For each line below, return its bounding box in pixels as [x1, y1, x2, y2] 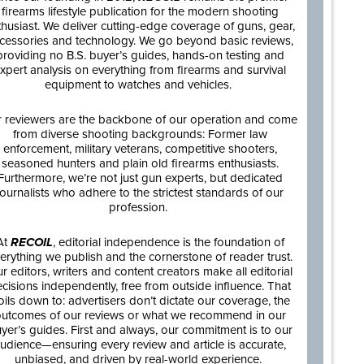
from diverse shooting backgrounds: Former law [12, 127, 267, 142]
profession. [109, 200, 171, 215]
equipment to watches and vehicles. [45, 77, 235, 93]
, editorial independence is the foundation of [52, 235, 284, 250]
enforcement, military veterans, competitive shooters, [2, 141, 277, 157]
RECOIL [10, 235, 53, 250]
